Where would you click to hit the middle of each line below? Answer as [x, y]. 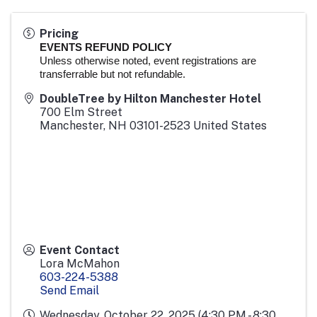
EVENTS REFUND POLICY [106, 47]
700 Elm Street [81, 112]
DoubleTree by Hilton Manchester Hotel [150, 98]
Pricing [59, 33]
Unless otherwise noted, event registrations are [148, 60]
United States [230, 125]
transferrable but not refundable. [113, 74]
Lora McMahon [80, 263]
